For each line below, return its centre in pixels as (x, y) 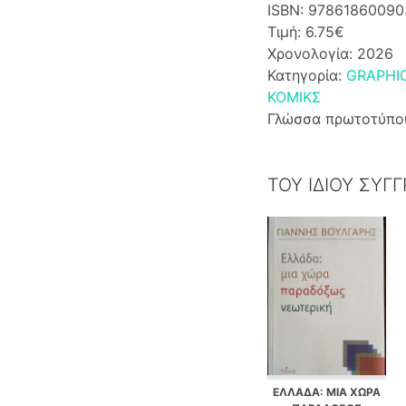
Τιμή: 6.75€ (305, 31)
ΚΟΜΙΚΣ (294, 97)
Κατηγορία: (306, 75)
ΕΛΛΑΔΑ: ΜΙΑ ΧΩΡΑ (327, 392)
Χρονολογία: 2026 (330, 53)
